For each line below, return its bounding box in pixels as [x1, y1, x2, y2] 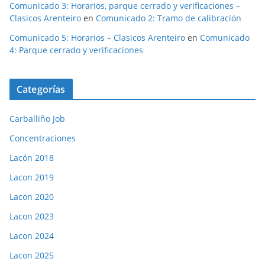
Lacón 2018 [9, 152, 54, 163]
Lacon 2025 [9, 250, 54, 261]
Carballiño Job [9, 113, 65, 124]
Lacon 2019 [9, 172, 54, 183]
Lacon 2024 [9, 230, 54, 241]
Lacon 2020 [9, 191, 54, 202]
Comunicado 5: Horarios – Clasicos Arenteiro [9, 32, 185, 43]
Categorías [17, 83, 66, 96]
